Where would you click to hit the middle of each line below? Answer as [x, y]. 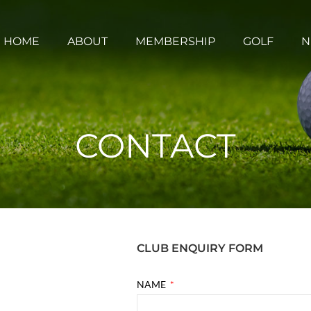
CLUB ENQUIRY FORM [200, 248]
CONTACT [155, 146]
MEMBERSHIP [175, 41]
